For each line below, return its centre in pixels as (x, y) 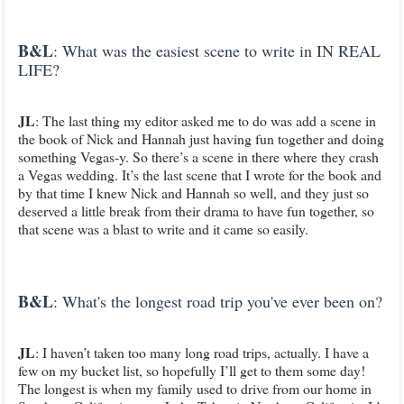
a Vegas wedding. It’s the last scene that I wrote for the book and (200, 174)
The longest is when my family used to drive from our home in (195, 388)
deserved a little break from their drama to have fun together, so (196, 211)
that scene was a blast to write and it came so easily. (163, 229)
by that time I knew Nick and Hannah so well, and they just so (193, 193)
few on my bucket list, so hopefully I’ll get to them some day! (192, 370)
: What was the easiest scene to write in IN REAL (217, 50)
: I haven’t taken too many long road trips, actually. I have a (202, 352)
